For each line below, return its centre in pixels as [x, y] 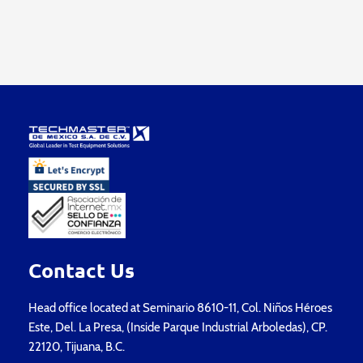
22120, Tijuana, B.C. [77, 346]
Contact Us [81, 269]
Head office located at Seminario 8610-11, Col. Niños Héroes [180, 307]
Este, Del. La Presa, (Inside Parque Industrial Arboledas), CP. [178, 327]
